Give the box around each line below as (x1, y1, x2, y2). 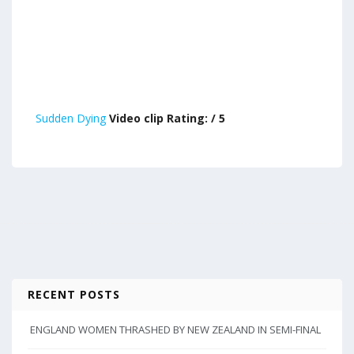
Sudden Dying (36, 111, 106, 126)
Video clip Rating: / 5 (106, 111, 225, 126)
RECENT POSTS (28, 287, 120, 302)
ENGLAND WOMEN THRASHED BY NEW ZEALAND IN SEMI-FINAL (30, 322, 321, 337)
